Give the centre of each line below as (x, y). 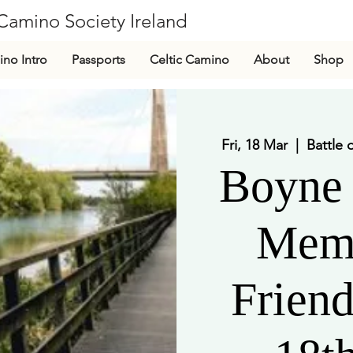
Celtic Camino (190, 59)
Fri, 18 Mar (255, 145)
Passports (98, 59)
